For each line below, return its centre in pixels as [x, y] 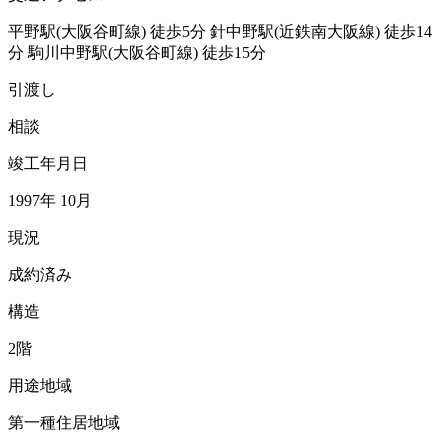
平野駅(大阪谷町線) [79, 31]
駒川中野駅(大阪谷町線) [115, 52]
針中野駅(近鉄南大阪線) [297, 31]
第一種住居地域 [64, 422]
